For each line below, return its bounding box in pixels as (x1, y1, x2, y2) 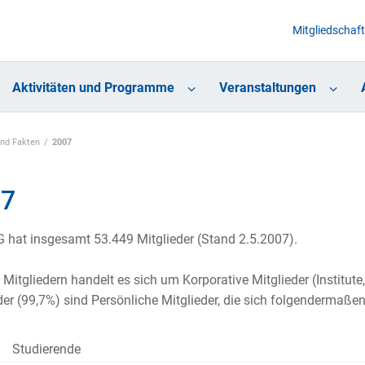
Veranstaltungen (218, 80, 316, 96)
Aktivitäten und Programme (11, 80, 174, 96)
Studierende (11, 341, 81, 358)
